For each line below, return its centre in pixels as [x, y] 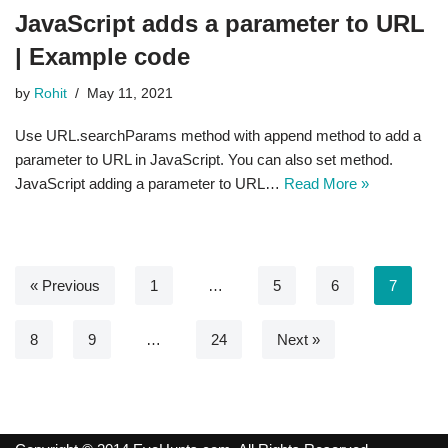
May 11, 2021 [130, 93]
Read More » [326, 183]
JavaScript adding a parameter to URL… [149, 183]
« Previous [65, 285]
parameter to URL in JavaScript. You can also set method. [204, 159]
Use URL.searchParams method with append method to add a [218, 135]
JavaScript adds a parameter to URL [220, 23]
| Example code [102, 56]
